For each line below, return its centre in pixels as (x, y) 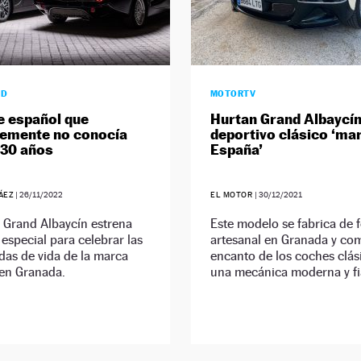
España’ (236, 150)
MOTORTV (233, 94)
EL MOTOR (231, 195)
